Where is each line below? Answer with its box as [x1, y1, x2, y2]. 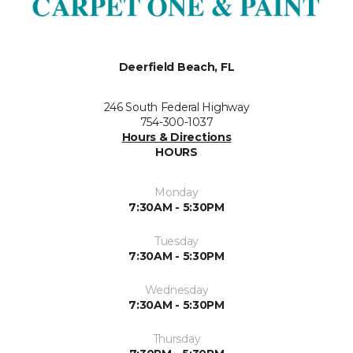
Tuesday [154, 234, 199, 248]
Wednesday [144, 283, 209, 297]
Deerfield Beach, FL [118, 60, 235, 74]
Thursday [152, 332, 201, 346]
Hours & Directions [121, 130, 232, 144]
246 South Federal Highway [103, 100, 250, 114]
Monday [154, 185, 199, 199]
